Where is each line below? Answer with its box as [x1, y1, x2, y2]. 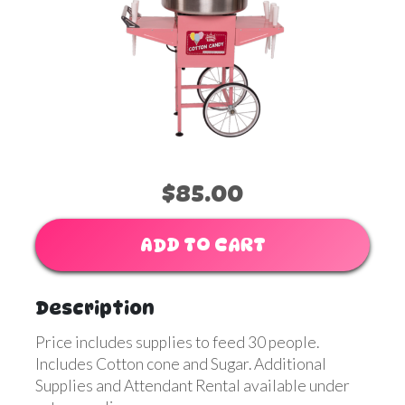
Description [35, 297, 155, 319]
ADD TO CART [139, 233, 266, 256]
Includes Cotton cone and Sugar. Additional [35, 353, 326, 373]
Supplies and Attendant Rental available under [35, 375, 350, 395]
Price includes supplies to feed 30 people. [35, 332, 319, 352]
